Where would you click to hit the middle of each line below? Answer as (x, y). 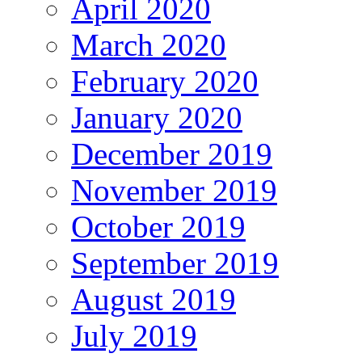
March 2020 (149, 44)
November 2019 (174, 190)
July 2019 (134, 335)
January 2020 (157, 117)
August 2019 (154, 299)
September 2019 (175, 263)
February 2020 (165, 81)
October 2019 (158, 226)
